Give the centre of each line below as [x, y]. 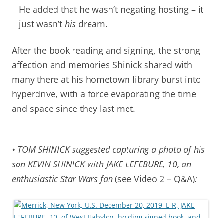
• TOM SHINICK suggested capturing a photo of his [108, 149]
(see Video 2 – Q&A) [155, 178]
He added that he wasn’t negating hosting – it [111, 9]
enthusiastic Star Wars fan [62, 178]
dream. [92, 24]
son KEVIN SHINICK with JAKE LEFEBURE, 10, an [101, 164]
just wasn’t [42, 24]
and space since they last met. [73, 108]
